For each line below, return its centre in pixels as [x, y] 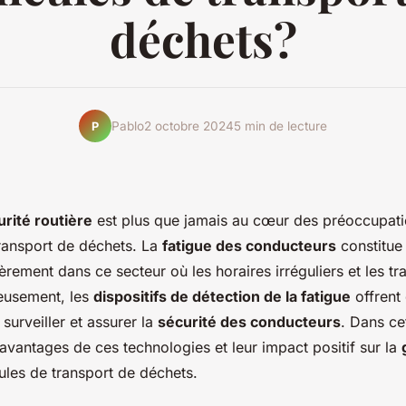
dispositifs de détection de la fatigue [222, 297]
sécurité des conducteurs [249, 322]
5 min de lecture [280, 126]
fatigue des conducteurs [249, 246]
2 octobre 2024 [189, 126]
